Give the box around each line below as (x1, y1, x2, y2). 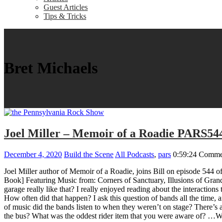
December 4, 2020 (4, 150, 62, 159)
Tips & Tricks (44, 11, 86, 20)
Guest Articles (44, 2, 88, 11)
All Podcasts (115, 150, 154, 159)
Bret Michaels (4, 59, 98, 77)
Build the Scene (64, 150, 113, 159)
